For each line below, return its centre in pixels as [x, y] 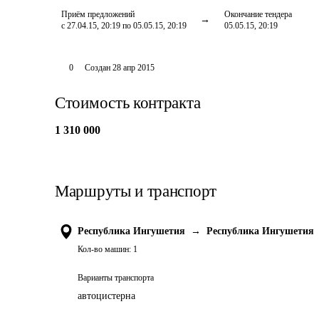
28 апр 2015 [133, 68]
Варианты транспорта [116, 278]
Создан [97, 68]
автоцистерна [106, 296]
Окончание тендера [258, 14]
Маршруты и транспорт [136, 191]
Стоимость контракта [128, 103]
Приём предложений [98, 14]
